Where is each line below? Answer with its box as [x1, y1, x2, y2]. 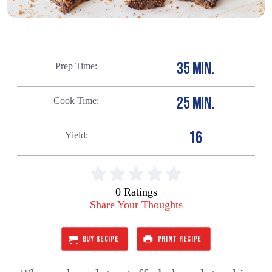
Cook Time [53, 95, 97, 106]
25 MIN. [176, 93, 215, 114]
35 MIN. [176, 58, 215, 79]
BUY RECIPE [82, 234, 119, 245]
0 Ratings [115, 185, 157, 198]
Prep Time [55, 60, 95, 71]
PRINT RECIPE [157, 234, 202, 245]
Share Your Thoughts [89, 198, 183, 211]
